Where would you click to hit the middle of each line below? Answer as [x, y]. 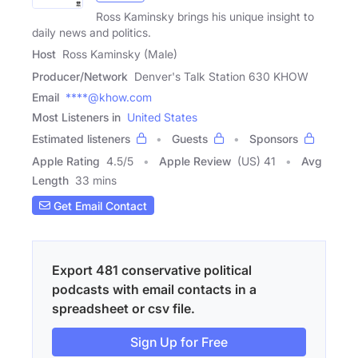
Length [50, 181]
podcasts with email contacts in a [154, 290]
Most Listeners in [76, 117]
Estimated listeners [81, 139]
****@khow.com [109, 97]
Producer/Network [80, 77]
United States [162, 117]
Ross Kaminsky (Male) [120, 54]
